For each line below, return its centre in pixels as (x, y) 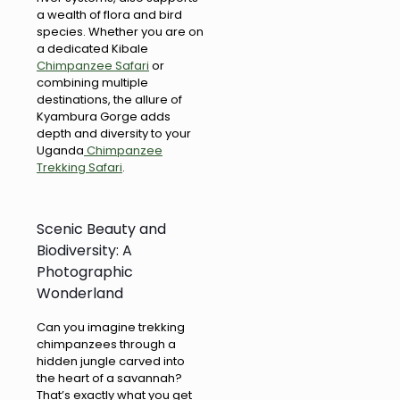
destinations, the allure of (109, 100)
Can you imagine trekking (111, 328)
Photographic (85, 272)
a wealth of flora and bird (109, 15)
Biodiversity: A (84, 251)
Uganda (60, 151)
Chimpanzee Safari (93, 66)
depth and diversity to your (114, 134)
